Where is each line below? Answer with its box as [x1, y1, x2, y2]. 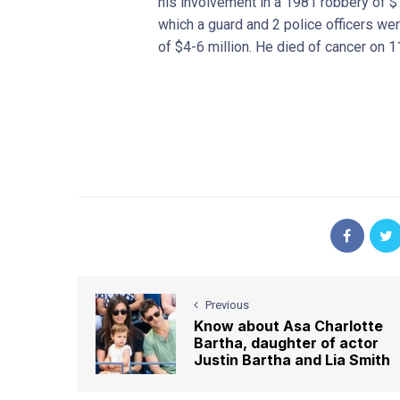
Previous [205, 298, 249, 312]
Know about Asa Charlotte [194, 317, 383, 336]
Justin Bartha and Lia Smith [194, 351, 390, 370]
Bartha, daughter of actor [194, 334, 379, 353]
